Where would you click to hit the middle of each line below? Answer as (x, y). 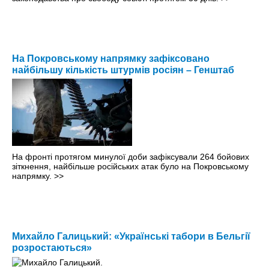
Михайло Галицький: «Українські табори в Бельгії (131, 237)
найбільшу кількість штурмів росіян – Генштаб (123, 70)
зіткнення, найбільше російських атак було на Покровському (130, 167)
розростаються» (52, 248)
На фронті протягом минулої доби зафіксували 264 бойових (131, 157)
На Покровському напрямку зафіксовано (111, 59)
